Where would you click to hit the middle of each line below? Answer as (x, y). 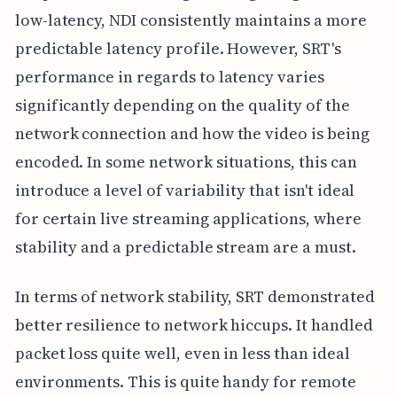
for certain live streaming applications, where (188, 218)
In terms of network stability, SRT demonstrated (195, 296)
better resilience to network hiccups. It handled (194, 324)
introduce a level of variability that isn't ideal (185, 190)
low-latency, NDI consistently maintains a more (191, 19)
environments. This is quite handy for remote (185, 381)
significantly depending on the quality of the (182, 105)
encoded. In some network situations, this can (186, 161)
